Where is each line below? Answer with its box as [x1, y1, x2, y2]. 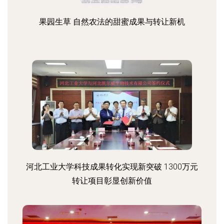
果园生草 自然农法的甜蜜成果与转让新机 [39, 17, 185, 26]
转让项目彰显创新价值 [72, 176, 152, 185]
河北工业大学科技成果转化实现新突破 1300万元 [26, 162, 198, 171]
